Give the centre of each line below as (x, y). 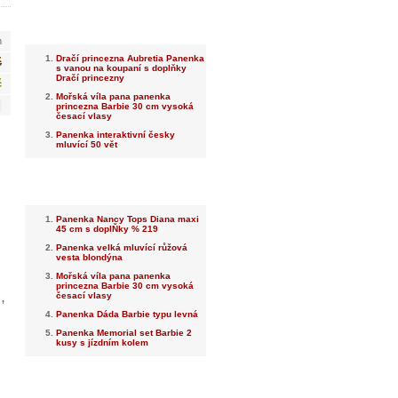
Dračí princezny (90, 78)
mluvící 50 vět (87, 144)
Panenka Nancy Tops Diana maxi (127, 219)
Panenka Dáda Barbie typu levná (127, 314)
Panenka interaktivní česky (115, 135)
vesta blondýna (89, 257)
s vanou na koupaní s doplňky (121, 68)
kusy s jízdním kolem (102, 342)
